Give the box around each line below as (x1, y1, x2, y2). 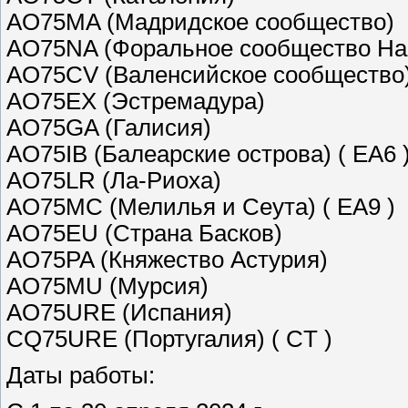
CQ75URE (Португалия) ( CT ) (6, 326, 332, 352)
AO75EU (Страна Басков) (6, 220, 282, 247)
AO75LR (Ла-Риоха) (6, 168, 221, 194)
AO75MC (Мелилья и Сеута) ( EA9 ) (6, 194, 395, 220)
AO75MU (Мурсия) (6, 273, 209, 300)
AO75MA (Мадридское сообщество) (6, 9, 394, 36)
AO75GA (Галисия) (6, 115, 211, 141)
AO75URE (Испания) (6, 300, 232, 326)
